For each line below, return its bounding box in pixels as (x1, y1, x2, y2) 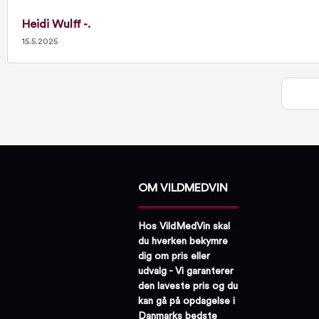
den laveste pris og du (138, 281, 238, 291)
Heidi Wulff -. (22, 19, 90, 30)
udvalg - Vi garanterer (138, 266, 234, 276)
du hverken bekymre (138, 236, 228, 246)
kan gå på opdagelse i (138, 296, 235, 306)
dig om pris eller (138, 251, 210, 261)
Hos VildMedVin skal (138, 221, 230, 231)
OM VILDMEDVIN (138, 182, 228, 194)
